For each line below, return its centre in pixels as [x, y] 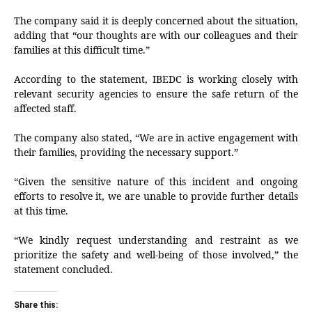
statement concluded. [63, 270]
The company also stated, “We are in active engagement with [156, 138]
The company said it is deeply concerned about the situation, [156, 21]
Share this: [36, 305]
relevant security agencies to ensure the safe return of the [156, 94]
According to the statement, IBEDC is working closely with [156, 79]
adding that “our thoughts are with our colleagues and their [156, 36]
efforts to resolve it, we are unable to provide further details [156, 196]
